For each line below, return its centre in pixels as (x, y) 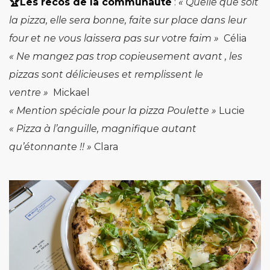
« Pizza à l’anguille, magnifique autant (103, 129)
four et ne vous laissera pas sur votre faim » (114, 39)
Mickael (69, 93)
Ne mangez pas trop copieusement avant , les (129, 57)
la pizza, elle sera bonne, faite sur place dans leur (128, 20)
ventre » (29, 93)
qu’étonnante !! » (50, 147)
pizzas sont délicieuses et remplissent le (106, 75)
